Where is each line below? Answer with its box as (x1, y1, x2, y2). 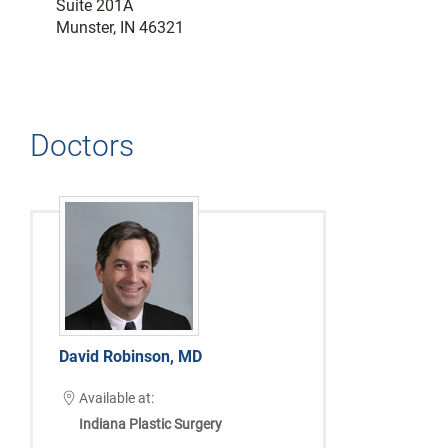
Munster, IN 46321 (56, 17, 184, 37)
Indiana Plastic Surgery (78, 416, 222, 433)
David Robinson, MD (58, 347, 202, 367)
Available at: (78, 390, 154, 407)
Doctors (30, 127, 134, 163)
